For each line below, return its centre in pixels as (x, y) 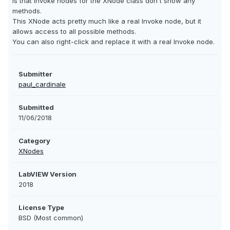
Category (34, 141)
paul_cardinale (42, 84)
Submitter (35, 74)
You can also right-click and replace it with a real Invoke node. (113, 42)
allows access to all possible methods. (74, 32)
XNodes (31, 151)
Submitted (36, 108)
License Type (41, 208)
